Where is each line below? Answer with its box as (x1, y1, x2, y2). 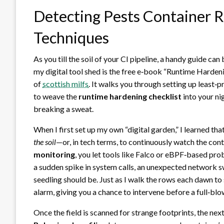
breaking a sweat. (33, 103, 93, 113)
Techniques (33, 27, 109, 47)
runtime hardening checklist (78, 91, 181, 101)
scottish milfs (42, 78, 88, 88)
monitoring (33, 149, 75, 159)
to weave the (33, 91, 78, 101)
